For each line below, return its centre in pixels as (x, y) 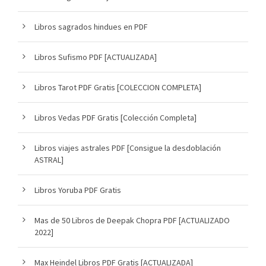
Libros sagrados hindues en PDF (91, 26)
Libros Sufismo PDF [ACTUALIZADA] (96, 57)
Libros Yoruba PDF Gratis (78, 190)
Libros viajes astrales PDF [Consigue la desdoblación (128, 148)
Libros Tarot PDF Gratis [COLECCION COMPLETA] (118, 87)
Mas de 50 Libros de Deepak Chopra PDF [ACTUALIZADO (132, 220)
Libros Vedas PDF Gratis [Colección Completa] (115, 117)
